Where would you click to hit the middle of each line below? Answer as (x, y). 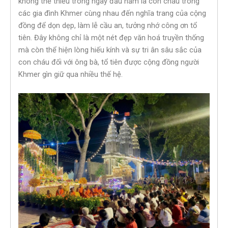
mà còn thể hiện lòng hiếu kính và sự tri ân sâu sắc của (110, 50)
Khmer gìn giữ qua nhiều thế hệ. (70, 74)
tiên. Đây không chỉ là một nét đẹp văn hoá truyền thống (111, 37)
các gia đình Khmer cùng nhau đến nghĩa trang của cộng (112, 13)
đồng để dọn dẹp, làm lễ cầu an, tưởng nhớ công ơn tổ (108, 25)
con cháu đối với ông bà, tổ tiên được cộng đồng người (109, 62)
